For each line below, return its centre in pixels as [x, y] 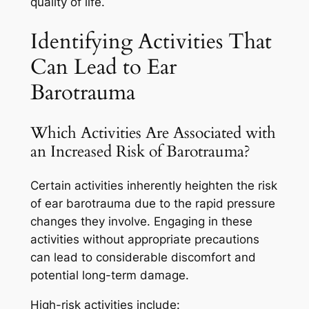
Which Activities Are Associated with [153, 132]
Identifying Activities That [151, 41]
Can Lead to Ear [103, 67]
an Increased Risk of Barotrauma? [140, 151]
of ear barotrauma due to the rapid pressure [152, 203]
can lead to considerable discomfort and [143, 257]
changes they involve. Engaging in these [141, 221]
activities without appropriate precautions [144, 239]
